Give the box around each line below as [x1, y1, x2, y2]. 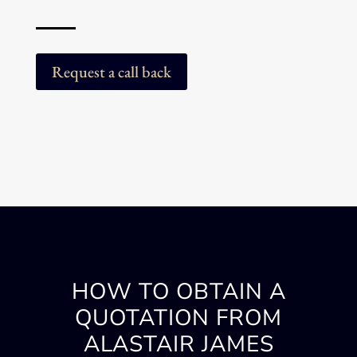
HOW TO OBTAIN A [71, 277, 286, 308]
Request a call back [51, 61, 171, 83]
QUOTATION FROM [75, 303, 282, 334]
